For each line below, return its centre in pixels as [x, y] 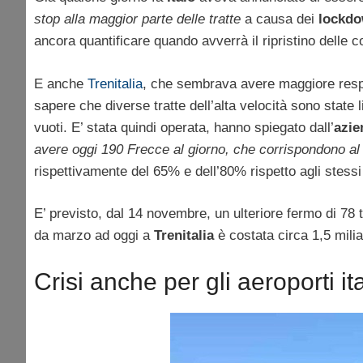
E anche [61, 83]
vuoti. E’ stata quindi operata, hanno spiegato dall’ [184, 127]
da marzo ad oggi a [94, 236]
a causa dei [280, 19]
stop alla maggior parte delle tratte [137, 19]
